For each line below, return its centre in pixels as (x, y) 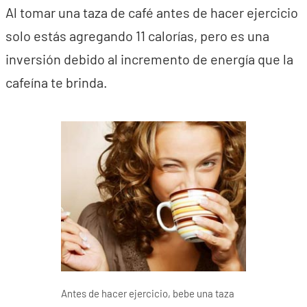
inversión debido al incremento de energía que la (149, 59)
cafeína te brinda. (57, 82)
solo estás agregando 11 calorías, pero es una (137, 35)
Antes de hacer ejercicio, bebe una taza (148, 294)
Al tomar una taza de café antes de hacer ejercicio (152, 12)
